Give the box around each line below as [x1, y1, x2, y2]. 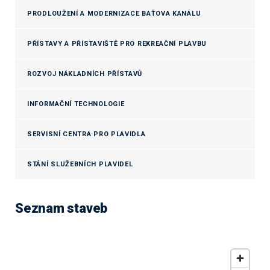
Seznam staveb [15, 201, 108, 216]
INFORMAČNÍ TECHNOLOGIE [27, 100, 125, 108]
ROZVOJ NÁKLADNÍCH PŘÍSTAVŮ [27, 70, 143, 78]
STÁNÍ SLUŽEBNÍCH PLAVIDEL [27, 160, 133, 168]
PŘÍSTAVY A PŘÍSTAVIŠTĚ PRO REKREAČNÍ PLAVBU [27, 40, 207, 48]
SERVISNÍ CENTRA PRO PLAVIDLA [27, 130, 146, 138]
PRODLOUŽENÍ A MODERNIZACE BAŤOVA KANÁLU [27, 10, 201, 17]
